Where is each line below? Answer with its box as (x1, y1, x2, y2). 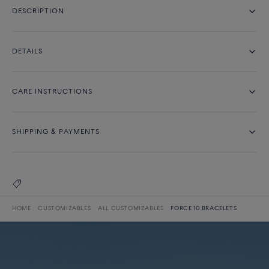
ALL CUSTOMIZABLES (98, 205, 164, 212)
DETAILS (12, 48, 43, 55)
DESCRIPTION (12, 8, 64, 15)
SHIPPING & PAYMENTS (12, 128, 100, 136)
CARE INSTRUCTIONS (12, 88, 92, 95)
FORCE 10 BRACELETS (171, 205, 237, 212)
